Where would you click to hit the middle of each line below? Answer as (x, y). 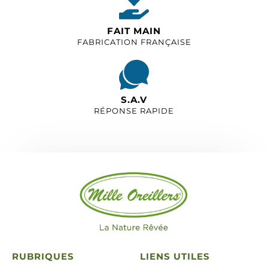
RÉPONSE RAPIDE (134, 111)
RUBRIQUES (43, 256)
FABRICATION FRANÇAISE (134, 42)
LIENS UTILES (175, 256)
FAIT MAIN (134, 31)
